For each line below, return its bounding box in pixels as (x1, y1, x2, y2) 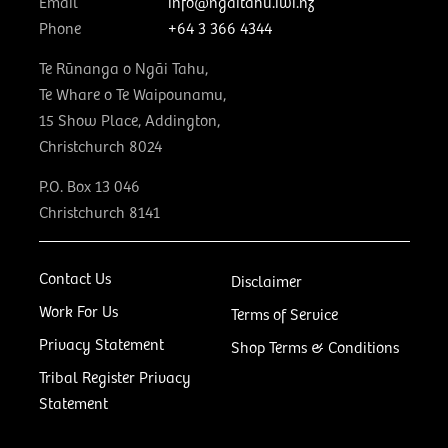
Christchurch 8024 (38, 139, 162, 157)
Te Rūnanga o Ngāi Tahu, (38, 61, 208, 79)
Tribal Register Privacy (38, 369, 191, 387)
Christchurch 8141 (38, 205, 160, 223)
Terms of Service (231, 307, 338, 325)
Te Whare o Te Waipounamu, (38, 87, 226, 105)
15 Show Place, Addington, (38, 113, 220, 131)
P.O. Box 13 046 (38, 179, 140, 197)
